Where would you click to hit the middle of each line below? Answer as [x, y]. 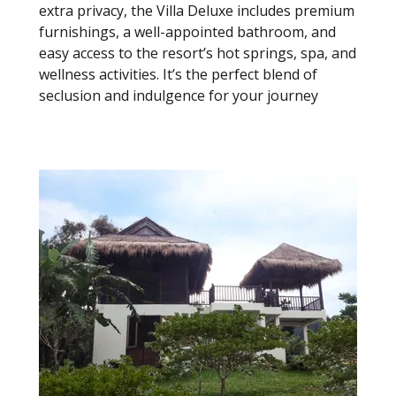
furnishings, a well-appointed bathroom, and [187, 31]
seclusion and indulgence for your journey [179, 95]
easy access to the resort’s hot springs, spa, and [198, 53]
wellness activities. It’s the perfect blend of [178, 74]
